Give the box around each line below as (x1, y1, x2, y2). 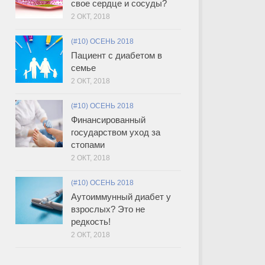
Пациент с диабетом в (71, 50, 162, 60)
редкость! (71, 216, 111, 227)
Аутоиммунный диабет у (71, 191, 171, 202)
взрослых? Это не (71, 203, 145, 214)
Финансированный (71, 114, 146, 125)
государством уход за (71, 127, 160, 137)
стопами (71, 139, 105, 150)
